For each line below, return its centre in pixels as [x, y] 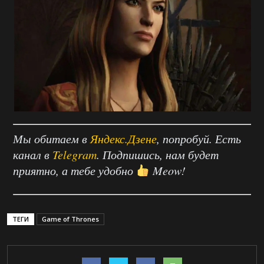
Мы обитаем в [52, 138]
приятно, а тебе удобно [75, 170]
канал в [33, 154]
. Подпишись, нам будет [158, 154]
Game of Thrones [70, 219]
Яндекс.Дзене [123, 138]
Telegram [75, 154]
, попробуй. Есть [199, 138]
